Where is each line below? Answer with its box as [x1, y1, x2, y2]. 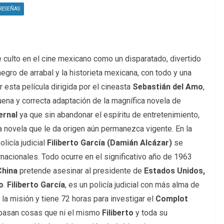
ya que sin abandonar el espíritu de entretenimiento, [17, 110, 199, 120]
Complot [155, 194, 188, 204]
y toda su [133, 208, 167, 218]
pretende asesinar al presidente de [17, 166, 144, 176]
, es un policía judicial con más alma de [65, 180, 199, 190]
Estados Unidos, [144, 166, 205, 176]
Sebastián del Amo [132, 82, 203, 92]
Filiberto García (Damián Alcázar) [47, 138, 172, 148]
